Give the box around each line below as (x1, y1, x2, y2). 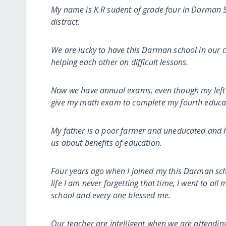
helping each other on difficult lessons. (51, 56, 189, 68)
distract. (51, 16, 80, 27)
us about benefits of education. (51, 137, 162, 148)
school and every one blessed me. (51, 189, 171, 201)
